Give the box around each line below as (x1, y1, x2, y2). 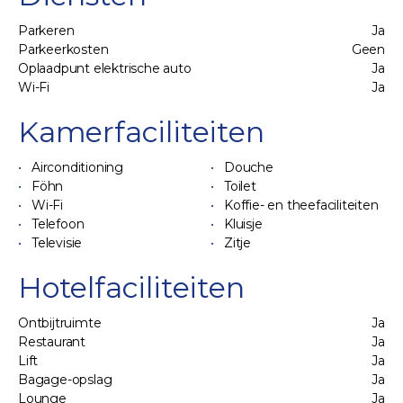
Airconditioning (31, 158, 123, 175)
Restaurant (18, 333, 85, 350)
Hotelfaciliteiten (18, 269, 245, 305)
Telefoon (31, 215, 85, 232)
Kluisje (224, 215, 263, 232)
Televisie (31, 234, 83, 251)
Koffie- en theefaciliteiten (224, 196, 379, 213)
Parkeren (18, 22, 75, 39)
